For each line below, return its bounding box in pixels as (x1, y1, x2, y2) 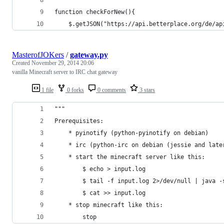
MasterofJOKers (12, 50, 64, 59)
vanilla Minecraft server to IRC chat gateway (12, 68, 117, 75)
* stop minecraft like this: (54, 201, 163, 208)
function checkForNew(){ (54, 8, 135, 15)
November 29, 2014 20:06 (31, 59, 94, 66)
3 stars (138, 86, 155, 93)
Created (12, 59, 31, 66)
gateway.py (70, 50, 108, 59)
